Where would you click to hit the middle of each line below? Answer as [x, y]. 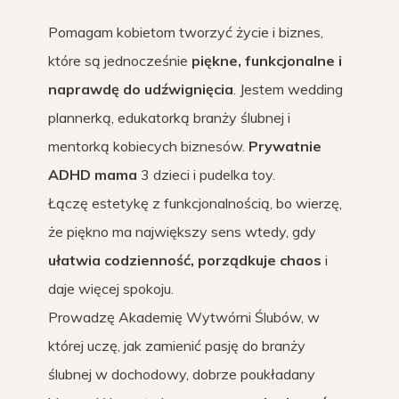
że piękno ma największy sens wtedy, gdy [182, 232]
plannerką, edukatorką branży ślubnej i [169, 118]
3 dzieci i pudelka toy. [206, 175]
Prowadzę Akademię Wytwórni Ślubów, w [184, 318]
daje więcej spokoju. [111, 289]
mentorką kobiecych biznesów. [148, 147]
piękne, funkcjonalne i [267, 61]
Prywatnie [285, 147]
